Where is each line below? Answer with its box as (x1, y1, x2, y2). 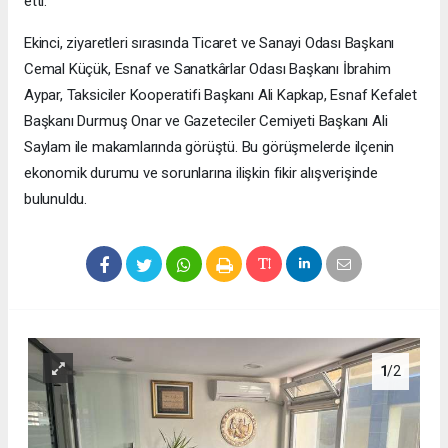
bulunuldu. (24, 190, 88, 209)
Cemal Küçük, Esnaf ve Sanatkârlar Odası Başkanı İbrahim (24, 60, 391, 79)
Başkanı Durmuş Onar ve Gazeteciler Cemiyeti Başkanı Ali (24, 112, 388, 131)
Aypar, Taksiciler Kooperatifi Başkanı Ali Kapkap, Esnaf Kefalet (24, 86, 417, 105)
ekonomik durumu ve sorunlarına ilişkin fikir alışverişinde (24, 164, 378, 183)
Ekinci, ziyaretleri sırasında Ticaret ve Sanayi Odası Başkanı (24, 34, 395, 53)
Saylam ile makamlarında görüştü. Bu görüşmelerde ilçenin (24, 138, 395, 157)
